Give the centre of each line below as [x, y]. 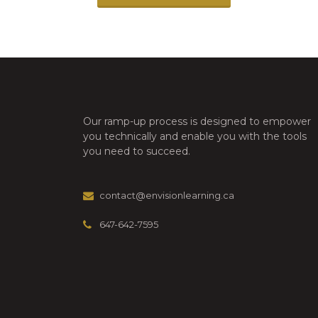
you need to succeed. [137, 151]
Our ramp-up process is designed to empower [197, 121]
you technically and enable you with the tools [195, 136]
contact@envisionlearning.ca [167, 195]
